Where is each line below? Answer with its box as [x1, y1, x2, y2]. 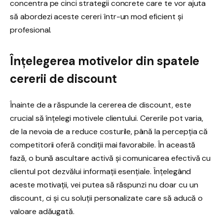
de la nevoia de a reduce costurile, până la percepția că [10, 126, 208, 137]
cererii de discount [10, 71, 117, 87]
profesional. [10, 24, 52, 35]
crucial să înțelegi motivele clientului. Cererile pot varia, [10, 112, 204, 123]
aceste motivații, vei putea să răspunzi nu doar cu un [10, 179, 198, 190]
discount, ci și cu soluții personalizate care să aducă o [10, 192, 203, 203]
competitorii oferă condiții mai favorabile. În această [10, 139, 196, 150]
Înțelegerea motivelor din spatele [10, 53, 200, 69]
